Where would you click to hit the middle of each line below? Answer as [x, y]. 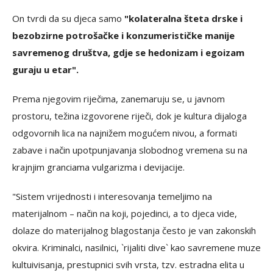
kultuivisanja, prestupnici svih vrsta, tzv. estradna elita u [128, 264]
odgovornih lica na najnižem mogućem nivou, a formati [125, 133]
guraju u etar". [45, 69]
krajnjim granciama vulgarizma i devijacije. [98, 167]
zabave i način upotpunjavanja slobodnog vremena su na [130, 150]
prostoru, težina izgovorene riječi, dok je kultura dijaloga [129, 116]
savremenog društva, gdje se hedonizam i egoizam [128, 52]
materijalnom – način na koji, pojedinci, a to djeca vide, [125, 213]
